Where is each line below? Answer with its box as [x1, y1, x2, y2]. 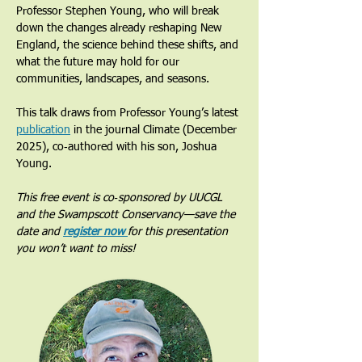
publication [16, 124, 70, 137]
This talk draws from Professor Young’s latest [16, 107, 242, 120]
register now [63, 226, 128, 238]
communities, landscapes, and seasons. [16, 74, 209, 86]
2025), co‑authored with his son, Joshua [16, 141, 220, 154]
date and [16, 226, 63, 238]
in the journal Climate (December [70, 124, 240, 137]
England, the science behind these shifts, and [16, 40, 242, 52]
